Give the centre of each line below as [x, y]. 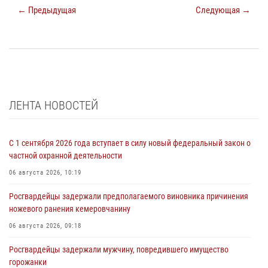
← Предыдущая [47, 10]
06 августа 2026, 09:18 [45, 226]
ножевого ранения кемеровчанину [70, 208]
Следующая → [223, 10]
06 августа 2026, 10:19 [45, 172]
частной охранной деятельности [66, 155]
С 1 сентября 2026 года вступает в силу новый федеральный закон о [130, 143]
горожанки [28, 262]
